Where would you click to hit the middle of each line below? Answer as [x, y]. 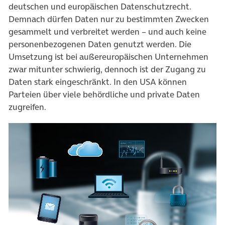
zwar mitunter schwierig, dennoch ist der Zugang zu [107, 70]
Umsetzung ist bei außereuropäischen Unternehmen [108, 57]
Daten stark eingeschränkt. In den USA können [98, 82]
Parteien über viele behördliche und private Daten [104, 95]
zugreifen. [27, 107]
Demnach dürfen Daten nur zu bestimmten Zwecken [109, 19]
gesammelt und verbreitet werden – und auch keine [107, 32]
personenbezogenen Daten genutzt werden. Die [100, 44]
